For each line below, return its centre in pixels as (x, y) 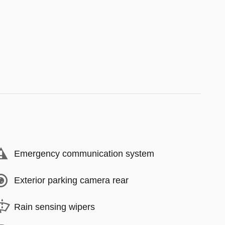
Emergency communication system (84, 154)
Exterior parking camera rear (71, 180)
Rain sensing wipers (54, 207)
